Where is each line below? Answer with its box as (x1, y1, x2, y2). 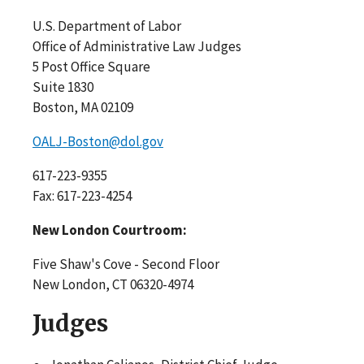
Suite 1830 (32, 77, 93, 96)
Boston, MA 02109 (32, 97, 133, 116)
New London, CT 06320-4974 (32, 275, 193, 293)
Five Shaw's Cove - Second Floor (32, 254, 219, 273)
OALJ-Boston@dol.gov (32, 132, 163, 150)
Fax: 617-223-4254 (32, 186, 132, 205)
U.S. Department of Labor (32, 16, 181, 35)
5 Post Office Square (32, 57, 150, 76)
